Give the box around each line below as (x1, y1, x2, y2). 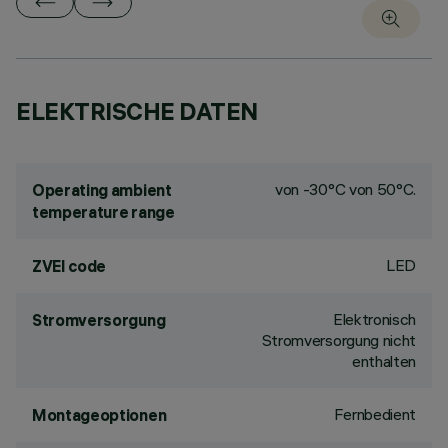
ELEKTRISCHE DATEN (16, 96, 258, 126)
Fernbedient (333, 404, 416, 424)
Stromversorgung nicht (261, 330, 416, 350)
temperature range (32, 202, 175, 222)
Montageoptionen (32, 405, 167, 425)
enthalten (351, 351, 416, 371)
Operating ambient (32, 180, 172, 200)
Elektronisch (332, 309, 416, 329)
